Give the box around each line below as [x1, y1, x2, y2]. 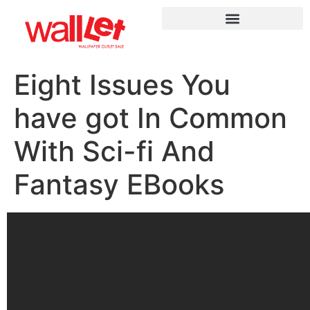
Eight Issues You [14, 68, 230, 102]
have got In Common [14, 101, 287, 136]
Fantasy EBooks [14, 167, 224, 202]
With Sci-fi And [14, 134, 215, 169]
